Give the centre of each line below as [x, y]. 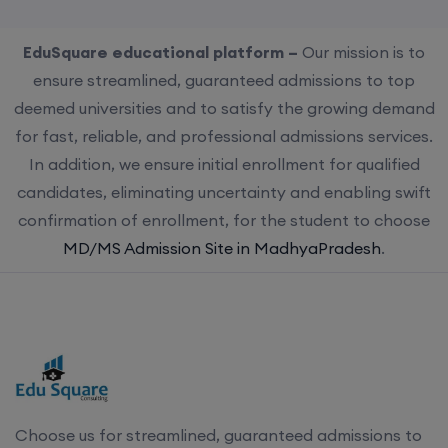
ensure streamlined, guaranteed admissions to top [224, 79]
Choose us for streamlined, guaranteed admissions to [218, 434]
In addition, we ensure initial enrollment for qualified [224, 163]
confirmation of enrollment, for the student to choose [224, 219]
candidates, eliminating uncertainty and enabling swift [224, 191]
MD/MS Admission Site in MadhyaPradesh [222, 247]
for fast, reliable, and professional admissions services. [224, 135]
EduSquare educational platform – [162, 51]
